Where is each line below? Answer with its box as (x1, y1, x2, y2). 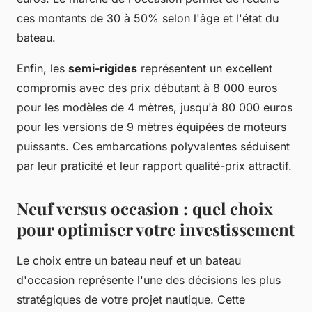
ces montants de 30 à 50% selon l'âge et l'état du (17, 10, 279, 25)
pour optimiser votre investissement (17, 217, 295, 240)
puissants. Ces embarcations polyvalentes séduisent (17, 139, 290, 153)
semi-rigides (68, 61, 137, 75)
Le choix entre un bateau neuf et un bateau (17, 253, 241, 267)
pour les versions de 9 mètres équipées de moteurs (17, 119, 286, 134)
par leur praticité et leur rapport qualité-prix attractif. (17, 158, 292, 173)
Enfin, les (17, 61, 68, 75)
